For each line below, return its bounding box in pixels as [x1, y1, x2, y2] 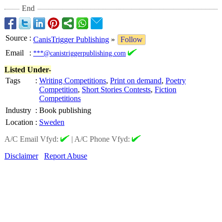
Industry [5, 106, 31, 114]
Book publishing [39, 106, 91, 114]
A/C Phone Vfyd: [74, 135, 132, 143]
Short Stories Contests [82, 85, 151, 94]
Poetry [166, 76, 186, 85]
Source [5, 34, 27, 42]
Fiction [155, 85, 176, 94]
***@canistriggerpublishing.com [33, 49, 126, 57]
